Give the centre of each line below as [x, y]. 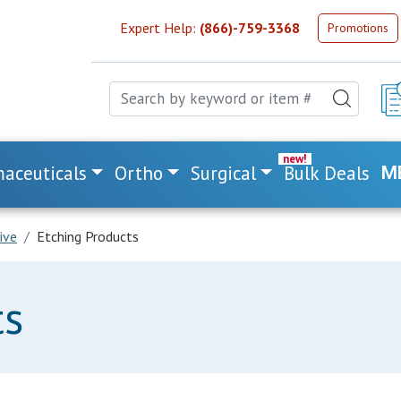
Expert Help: [160, 28]
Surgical [224, 173]
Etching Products [88, 236]
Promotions [358, 27]
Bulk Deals [327, 173]
